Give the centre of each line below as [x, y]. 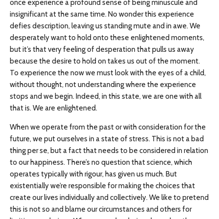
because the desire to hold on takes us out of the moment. [105, 61]
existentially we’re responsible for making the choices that [102, 186]
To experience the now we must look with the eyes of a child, [108, 73]
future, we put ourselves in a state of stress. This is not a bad [107, 139]
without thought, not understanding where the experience [103, 85]
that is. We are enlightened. [54, 108]
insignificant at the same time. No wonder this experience [102, 14]
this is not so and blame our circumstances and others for [101, 209]
